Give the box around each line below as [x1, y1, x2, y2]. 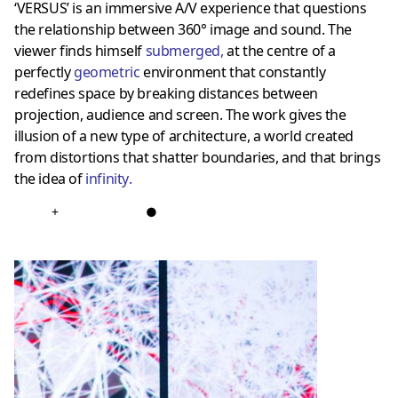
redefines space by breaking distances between [14, 83, 319, 103]
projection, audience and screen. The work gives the [14, 104, 346, 124]
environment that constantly [139, 61, 326, 82]
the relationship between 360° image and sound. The [14, 19, 353, 39]
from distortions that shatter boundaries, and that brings [14, 147, 381, 167]
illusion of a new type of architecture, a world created [14, 125, 354, 146]
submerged [145, 40, 221, 60]
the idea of [14, 168, 86, 188]
